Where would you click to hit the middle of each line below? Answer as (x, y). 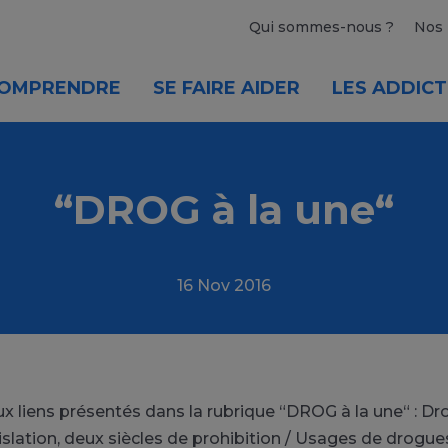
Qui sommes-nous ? (321, 27)
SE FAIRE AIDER (226, 88)
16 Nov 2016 (224, 285)
